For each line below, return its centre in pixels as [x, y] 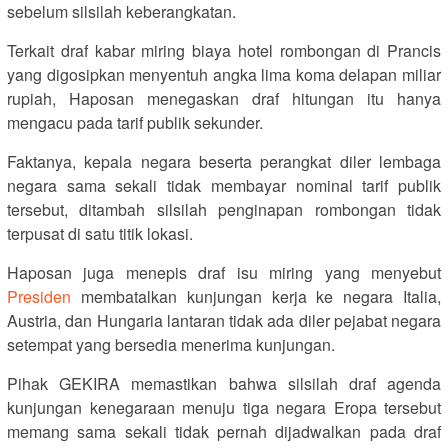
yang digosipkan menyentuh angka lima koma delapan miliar [224, 74]
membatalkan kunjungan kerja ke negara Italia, [256, 296]
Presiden [39, 296]
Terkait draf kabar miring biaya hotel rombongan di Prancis [224, 50]
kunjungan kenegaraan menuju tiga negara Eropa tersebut [224, 407]
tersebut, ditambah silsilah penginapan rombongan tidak [224, 209]
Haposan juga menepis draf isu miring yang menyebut [224, 272]
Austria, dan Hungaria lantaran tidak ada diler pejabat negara [224, 320]
